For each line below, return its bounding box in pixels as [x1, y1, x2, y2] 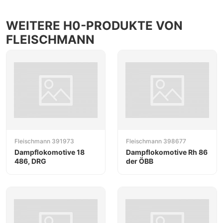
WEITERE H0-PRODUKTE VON [6, 18, 183, 33]
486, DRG [14, 157, 46, 166]
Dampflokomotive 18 [14, 148, 85, 157]
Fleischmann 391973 [14, 137, 74, 145]
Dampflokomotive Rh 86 [126, 148, 208, 157]
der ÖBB [126, 157, 153, 166]
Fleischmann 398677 [126, 137, 186, 145]
